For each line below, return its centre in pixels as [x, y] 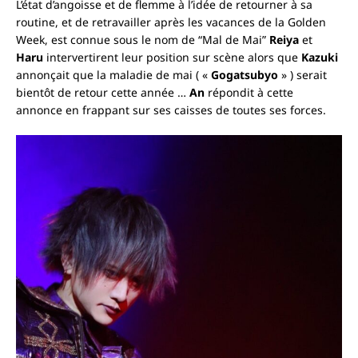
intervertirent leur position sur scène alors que [172, 58]
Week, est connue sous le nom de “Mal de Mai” [143, 40]
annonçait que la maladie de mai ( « [113, 75]
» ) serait [302, 75]
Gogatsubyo [245, 75]
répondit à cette [249, 93]
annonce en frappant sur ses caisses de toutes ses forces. [171, 110]
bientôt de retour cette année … [103, 93]
